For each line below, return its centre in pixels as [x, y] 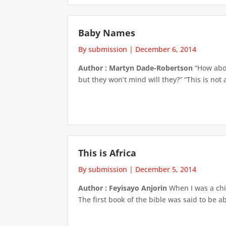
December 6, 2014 [166, 49]
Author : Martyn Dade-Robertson [136, 68]
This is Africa [107, 153]
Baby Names [107, 33]
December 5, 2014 [166, 169]
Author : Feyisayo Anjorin [123, 188]
